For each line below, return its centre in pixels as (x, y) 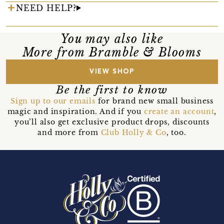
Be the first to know (112, 90)
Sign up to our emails (53, 101)
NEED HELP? (46, 8)
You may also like (112, 39)
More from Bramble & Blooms (112, 52)
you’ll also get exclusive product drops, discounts (112, 122)
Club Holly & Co (133, 132)
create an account (179, 111)
